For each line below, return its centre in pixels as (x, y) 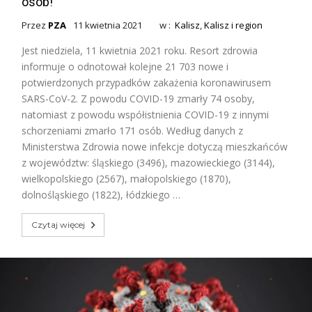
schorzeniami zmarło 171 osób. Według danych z (133, 130)
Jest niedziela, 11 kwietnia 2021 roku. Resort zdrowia (140, 50)
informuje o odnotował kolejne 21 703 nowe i (125, 66)
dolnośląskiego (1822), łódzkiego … (101, 194)
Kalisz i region (234, 25)
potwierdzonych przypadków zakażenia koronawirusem (147, 82)
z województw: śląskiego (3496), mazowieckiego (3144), (149, 162)
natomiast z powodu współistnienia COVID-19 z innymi (146, 114)
